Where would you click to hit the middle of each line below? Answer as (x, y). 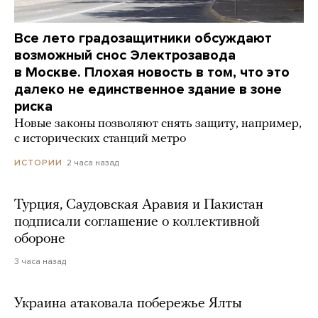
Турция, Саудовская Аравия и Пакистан (139, 205)
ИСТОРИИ (38, 162)
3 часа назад (40, 261)
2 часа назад (93, 162)
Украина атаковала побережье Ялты (128, 303)
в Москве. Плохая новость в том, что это (152, 72)
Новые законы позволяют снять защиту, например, (158, 124)
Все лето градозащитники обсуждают (143, 38)
